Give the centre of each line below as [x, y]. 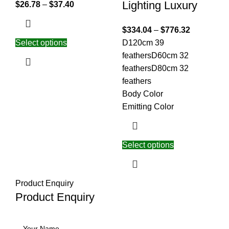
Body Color [143, 94]
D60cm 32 [170, 56]
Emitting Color [148, 107]
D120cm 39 [143, 43]
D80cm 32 [170, 68]
